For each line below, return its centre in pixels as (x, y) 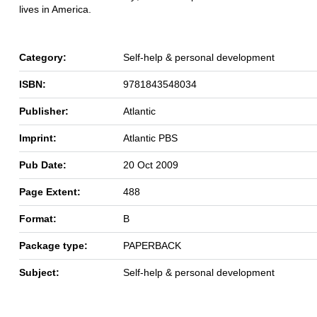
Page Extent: (50, 191)
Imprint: (38, 138)
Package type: (53, 245)
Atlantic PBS (150, 138)
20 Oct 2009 (151, 165)
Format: (38, 218)
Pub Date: (43, 165)
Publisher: (44, 111)
